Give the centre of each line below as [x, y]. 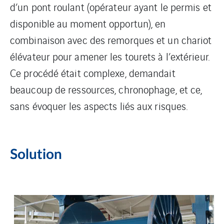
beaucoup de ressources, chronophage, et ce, [106, 89]
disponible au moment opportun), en [88, 23]
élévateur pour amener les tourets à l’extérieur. [110, 56]
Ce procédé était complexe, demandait [93, 73]
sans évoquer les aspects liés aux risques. [99, 106]
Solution [36, 154]
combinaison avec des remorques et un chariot [111, 40]
